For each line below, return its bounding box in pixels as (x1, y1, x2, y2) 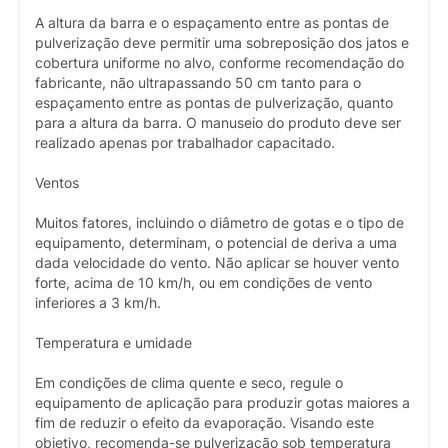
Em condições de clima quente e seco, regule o (35, 374, 343, 391)
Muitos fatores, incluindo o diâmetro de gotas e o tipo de (35, 214, 404, 231)
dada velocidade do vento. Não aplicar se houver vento (35, 254, 399, 271)
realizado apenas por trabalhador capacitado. (35, 134, 335, 151)
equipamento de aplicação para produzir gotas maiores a (35, 394, 410, 411)
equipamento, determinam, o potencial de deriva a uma (35, 234, 397, 251)
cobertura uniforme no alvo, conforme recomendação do (35, 54, 404, 71)
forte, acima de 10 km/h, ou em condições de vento (35, 274, 372, 291)
